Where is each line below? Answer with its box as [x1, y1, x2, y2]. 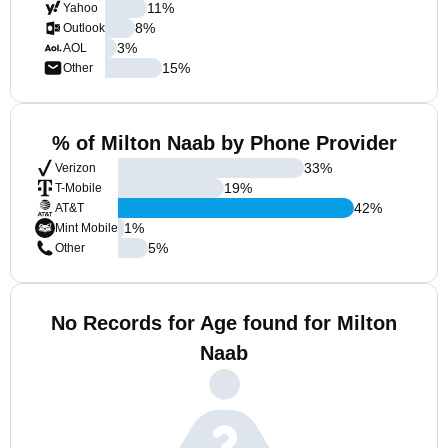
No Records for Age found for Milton [51, 312, 397, 334]
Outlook [63, 21, 105, 35]
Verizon [55, 161, 96, 175]
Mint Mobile [55, 221, 118, 235]
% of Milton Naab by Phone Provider [51, 132, 397, 154]
